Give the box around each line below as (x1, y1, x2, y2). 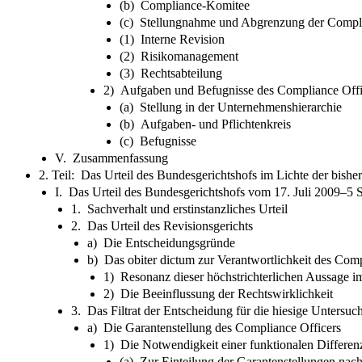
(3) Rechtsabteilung (120, 65, 222, 80)
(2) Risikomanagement (120, 48, 238, 63)
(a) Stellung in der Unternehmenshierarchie (120, 99, 342, 114)
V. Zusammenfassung (55, 150, 168, 165)
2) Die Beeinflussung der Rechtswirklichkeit (103, 286, 333, 301)
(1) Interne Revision (120, 32, 225, 46)
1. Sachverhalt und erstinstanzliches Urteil (71, 201, 288, 216)
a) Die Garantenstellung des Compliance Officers (87, 320, 341, 335)
